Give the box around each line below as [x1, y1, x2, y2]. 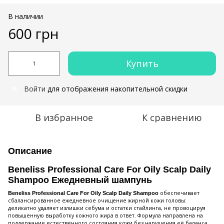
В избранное [35, 111, 93, 123]
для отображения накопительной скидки [45, 84, 187, 93]
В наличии [8, 11, 43, 21]
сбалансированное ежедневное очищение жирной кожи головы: [8, 197, 186, 204]
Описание [8, 146, 52, 156]
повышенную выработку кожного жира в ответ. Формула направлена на [8, 212, 203, 219]
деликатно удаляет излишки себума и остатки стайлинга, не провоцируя [8, 204, 205, 212]
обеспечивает [158, 189, 199, 197]
